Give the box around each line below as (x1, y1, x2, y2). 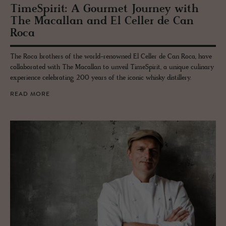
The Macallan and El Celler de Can (10, 15, 194, 29)
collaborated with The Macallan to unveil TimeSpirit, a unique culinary (10, 63, 214, 72)
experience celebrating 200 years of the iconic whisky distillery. (10, 74, 191, 83)
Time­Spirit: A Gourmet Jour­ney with (10, 3, 199, 17)
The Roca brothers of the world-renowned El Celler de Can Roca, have (10, 52, 212, 62)
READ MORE (10, 91, 50, 98)
